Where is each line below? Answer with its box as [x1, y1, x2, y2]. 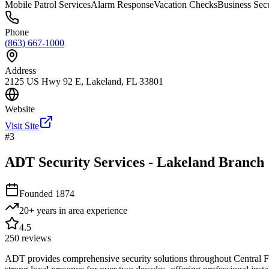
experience [84, 205, 127, 216]
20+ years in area [19, 205, 84, 216]
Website [5, 104, 35, 115]
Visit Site [5, 121, 39, 131]
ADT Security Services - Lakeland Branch [5, 154, 264, 171]
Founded [19, 189, 55, 199]
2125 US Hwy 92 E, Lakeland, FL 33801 [5, 76, 163, 87]
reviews [19, 233, 51, 244]
